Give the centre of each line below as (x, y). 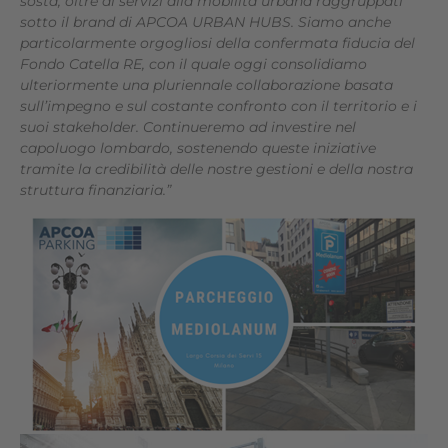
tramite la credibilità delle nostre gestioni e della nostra (216, 169)
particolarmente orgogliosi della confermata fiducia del (217, 43)
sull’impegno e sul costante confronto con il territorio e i (218, 106)
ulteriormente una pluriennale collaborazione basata (206, 85)
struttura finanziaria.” (95, 190)
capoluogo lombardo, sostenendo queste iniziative (198, 148)
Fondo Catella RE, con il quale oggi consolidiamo (193, 64)
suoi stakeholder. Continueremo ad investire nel (188, 127)
